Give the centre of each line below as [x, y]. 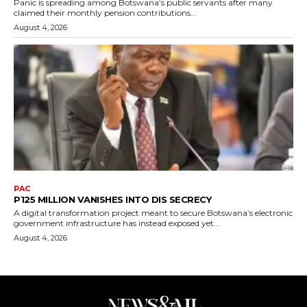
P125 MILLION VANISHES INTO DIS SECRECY [112, 199]
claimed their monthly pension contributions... [105, 13]
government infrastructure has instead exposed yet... [117, 223]
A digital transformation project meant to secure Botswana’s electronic [153, 212]
